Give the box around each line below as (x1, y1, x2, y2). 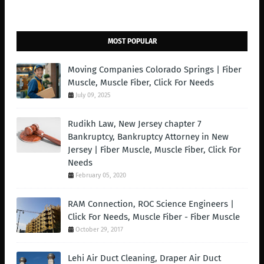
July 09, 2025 (75, 91, 111, 99)
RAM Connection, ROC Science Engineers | (68, 198, 234, 209)
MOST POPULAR (107, 37, 157, 45)
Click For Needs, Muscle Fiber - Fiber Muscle (68, 211, 240, 222)
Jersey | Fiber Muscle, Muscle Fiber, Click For (68, 144, 241, 155)
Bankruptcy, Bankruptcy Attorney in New (68, 131, 229, 142)
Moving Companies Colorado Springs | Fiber (68, 64, 242, 75)
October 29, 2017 (75, 225, 123, 233)
